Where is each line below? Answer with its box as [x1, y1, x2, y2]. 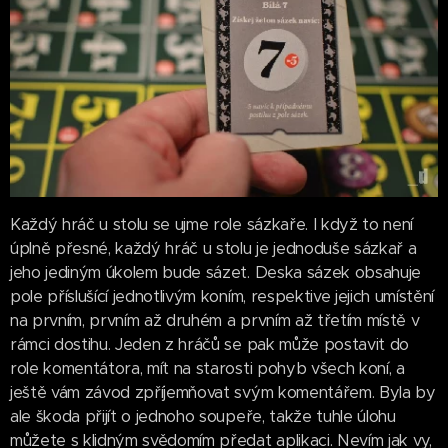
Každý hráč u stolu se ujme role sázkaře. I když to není [10, 214, 413, 236]
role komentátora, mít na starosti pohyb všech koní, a [10, 358, 405, 380]
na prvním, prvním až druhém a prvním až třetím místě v [10, 310, 420, 332]
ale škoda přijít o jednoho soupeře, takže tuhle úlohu [10, 406, 396, 428]
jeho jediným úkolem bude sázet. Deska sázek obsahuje [10, 262, 421, 284]
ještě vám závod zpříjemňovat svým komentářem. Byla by [10, 382, 436, 404]
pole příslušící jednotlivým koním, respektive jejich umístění [10, 286, 434, 308]
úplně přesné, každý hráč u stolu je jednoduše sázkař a [10, 238, 417, 260]
